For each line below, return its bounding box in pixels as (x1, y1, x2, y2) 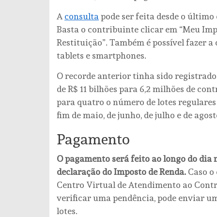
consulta (64, 11, 99, 21)
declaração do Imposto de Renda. (57, 166, 188, 177)
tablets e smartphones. (57, 50, 146, 61)
